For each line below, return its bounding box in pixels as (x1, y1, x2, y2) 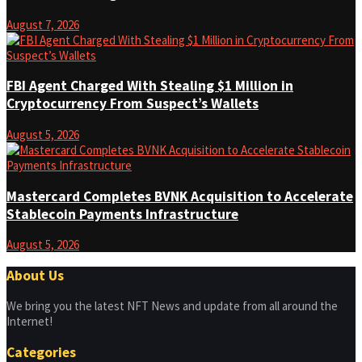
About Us (6, 266, 64, 284)
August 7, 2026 (6, 16, 79, 32)
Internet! (6, 314, 53, 330)
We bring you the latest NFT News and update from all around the (6, 298, 338, 314)
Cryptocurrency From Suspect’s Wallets (6, 95, 259, 113)
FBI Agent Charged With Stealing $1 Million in (6, 77, 293, 95)
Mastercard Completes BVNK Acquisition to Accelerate (6, 187, 353, 205)
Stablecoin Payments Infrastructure (6, 204, 238, 223)
